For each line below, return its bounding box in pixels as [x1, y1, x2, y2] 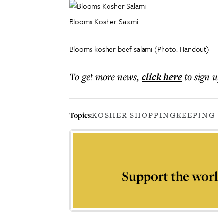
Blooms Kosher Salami [69, 16, 138, 27]
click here [142, 70, 182, 84]
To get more [69, 70, 117, 83]
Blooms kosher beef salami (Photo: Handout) [69, 43, 209, 54]
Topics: [69, 109, 92, 120]
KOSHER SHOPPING [92, 110, 176, 120]
